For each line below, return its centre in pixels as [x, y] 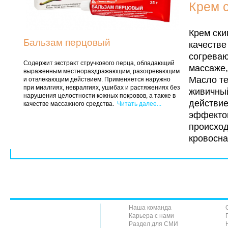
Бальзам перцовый [67, 43]
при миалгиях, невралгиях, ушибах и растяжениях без [102, 87]
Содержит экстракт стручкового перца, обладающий [99, 63]
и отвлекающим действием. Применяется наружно [97, 79]
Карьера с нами [151, 216]
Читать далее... [139, 104]
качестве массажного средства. [70, 104]
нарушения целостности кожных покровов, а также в [99, 95]
